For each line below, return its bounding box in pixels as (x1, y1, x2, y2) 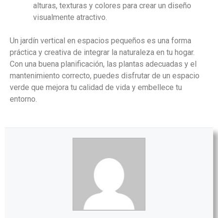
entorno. (10, 94, 37, 104)
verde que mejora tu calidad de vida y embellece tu (10, 83, 182, 92)
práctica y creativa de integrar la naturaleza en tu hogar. (10, 48, 195, 57)
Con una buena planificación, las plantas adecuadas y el (10, 59, 197, 69)
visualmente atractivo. (33, 13, 107, 22)
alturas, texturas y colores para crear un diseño (33, 1, 191, 10)
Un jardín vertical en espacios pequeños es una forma (10, 36, 191, 45)
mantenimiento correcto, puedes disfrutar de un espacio (10, 71, 200, 80)
